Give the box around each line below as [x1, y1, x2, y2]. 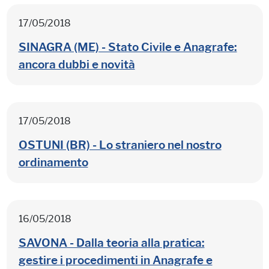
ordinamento [18, 155, 88, 169]
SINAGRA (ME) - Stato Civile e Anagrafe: [18, 40, 237, 54]
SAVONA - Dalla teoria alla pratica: [18, 235, 205, 250]
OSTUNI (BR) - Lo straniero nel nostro [18, 138, 222, 152]
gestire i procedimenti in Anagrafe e [18, 253, 213, 267]
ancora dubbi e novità [18, 57, 135, 71]
